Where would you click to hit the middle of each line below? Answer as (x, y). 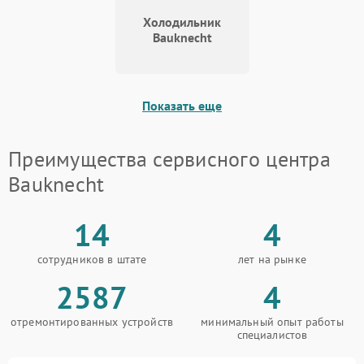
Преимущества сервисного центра (169, 159)
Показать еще (182, 106)
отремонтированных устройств (92, 322)
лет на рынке (272, 260)
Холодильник (182, 22)
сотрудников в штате (92, 260)
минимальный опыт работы (272, 322)
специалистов (272, 335)
